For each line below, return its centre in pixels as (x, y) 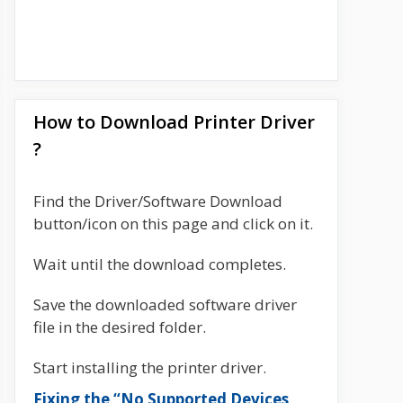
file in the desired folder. (120, 327)
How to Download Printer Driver (174, 122)
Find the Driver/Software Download (158, 201)
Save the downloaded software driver (165, 304)
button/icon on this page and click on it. (173, 224)
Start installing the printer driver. (150, 367)
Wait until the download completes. (160, 264)
